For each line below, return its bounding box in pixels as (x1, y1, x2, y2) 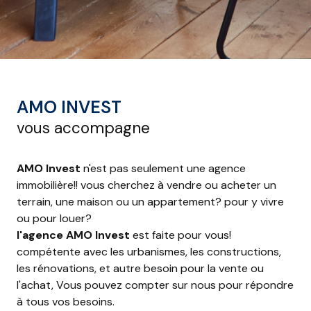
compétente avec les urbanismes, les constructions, (17, 244, 281, 259)
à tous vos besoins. (17, 294, 115, 309)
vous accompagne (17, 117, 150, 138)
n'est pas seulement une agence (81, 160, 246, 176)
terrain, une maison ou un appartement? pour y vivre (17, 194, 284, 209)
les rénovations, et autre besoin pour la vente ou (17, 260, 264, 276)
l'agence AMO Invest (17, 227, 130, 242)
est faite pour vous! (130, 227, 231, 242)
